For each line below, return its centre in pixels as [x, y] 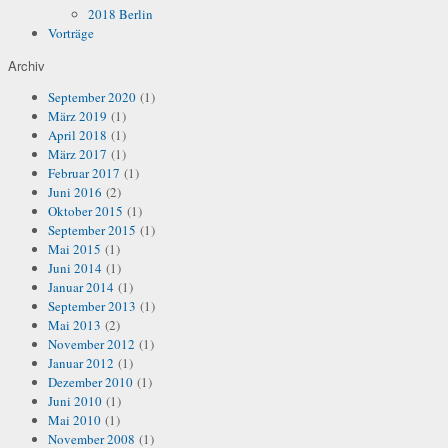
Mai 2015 [74, 248]
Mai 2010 [74, 419]
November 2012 [91, 343]
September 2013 [92, 305]
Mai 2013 [74, 324]
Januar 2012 [81, 362]
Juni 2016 [75, 191]
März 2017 [77, 153]
